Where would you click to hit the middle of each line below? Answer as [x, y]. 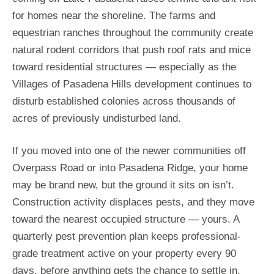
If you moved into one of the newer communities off [129, 151]
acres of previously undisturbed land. [97, 119]
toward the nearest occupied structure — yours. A [126, 220]
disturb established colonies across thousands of [124, 102]
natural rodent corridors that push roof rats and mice [131, 50]
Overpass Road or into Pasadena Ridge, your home [130, 168]
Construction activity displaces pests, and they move [133, 202]
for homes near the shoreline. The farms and [114, 16]
